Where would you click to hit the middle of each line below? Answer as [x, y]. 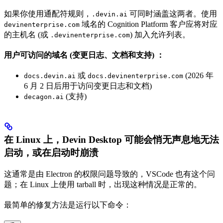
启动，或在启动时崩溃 [51, 153]
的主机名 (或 [27, 34]
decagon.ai [44, 97]
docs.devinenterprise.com [135, 76]
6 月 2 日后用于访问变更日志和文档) [88, 86]
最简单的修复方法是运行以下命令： [68, 205]
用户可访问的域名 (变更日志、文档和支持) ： [84, 55]
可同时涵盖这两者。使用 [172, 13]
